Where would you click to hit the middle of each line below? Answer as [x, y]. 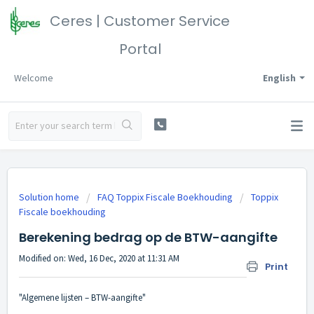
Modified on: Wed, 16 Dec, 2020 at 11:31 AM [99, 258]
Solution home [50, 197]
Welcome [34, 78]
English [279, 78]
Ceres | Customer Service [140, 21]
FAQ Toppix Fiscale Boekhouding [165, 197]
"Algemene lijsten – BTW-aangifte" [82, 298]
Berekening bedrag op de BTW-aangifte [148, 237]
